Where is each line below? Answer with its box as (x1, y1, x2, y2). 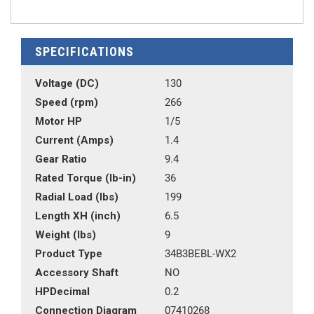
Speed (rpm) (35, 96, 98, 109)
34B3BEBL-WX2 (165, 247, 236, 260)
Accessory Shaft (35, 266, 118, 279)
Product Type (35, 247, 102, 260)
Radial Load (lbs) (35, 191, 118, 203)
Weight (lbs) (35, 228, 96, 241)
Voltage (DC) (35, 77, 99, 90)
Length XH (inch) (35, 210, 121, 222)
